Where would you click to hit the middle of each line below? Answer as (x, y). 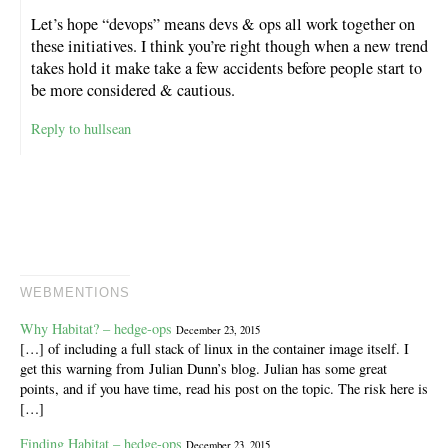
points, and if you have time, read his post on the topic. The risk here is (224, 389)
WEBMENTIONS (75, 293)
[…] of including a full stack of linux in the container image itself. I (214, 349)
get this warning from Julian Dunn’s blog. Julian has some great (203, 369)
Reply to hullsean (81, 129)
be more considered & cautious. (133, 89)
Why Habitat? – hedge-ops (96, 329)
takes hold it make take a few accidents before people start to (226, 67)
